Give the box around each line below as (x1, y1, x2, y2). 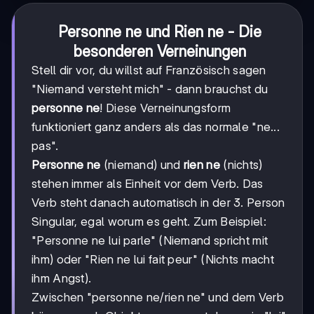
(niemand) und (100, 158, 184, 172)
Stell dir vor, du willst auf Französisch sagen (32, 63, 266, 78)
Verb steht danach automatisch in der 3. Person (32, 196, 285, 210)
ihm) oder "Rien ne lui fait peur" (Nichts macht (32, 252, 275, 267)
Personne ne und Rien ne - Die (58, 22, 261, 41)
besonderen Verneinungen (74, 42, 246, 61)
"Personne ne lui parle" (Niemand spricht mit (32, 233, 268, 248)
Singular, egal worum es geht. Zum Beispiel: (32, 214, 266, 229)
